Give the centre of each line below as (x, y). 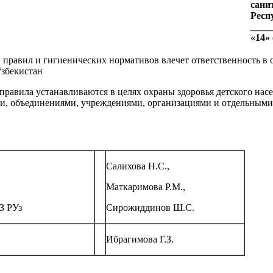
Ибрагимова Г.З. (140, 239)
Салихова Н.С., (138, 166)
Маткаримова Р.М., (146, 187)
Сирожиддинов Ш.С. (150, 208)
